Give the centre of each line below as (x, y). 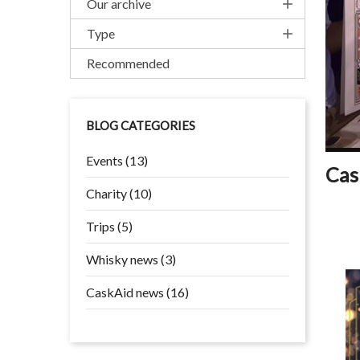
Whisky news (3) (131, 260)
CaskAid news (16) (137, 292)
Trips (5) (109, 227)
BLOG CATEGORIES (141, 126)
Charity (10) (119, 194)
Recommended (128, 63)
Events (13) (117, 161)
